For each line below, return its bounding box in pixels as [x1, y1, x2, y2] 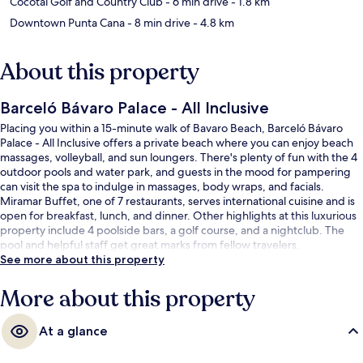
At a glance [39, 322, 108, 339]
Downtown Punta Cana [10, 15, 125, 30]
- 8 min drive [125, 15, 190, 30]
